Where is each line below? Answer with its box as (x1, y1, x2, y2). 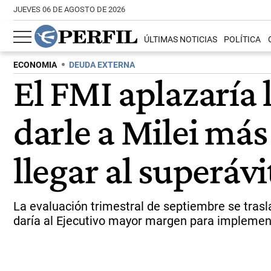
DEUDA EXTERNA (69, 60, 135, 70)
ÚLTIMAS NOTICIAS (144, 34, 218, 45)
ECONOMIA (13, 60, 57, 70)
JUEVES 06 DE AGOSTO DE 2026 (13, 5, 125, 14)
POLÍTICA (224, 34, 261, 45)
